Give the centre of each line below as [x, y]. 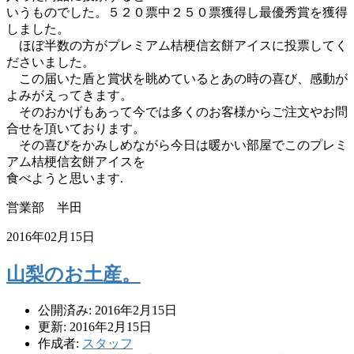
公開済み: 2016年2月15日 [107, 310]
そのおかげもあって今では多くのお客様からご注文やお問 [177, 111]
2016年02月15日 [51, 236]
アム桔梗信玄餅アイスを [76, 161]
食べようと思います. [65, 178]
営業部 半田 [44, 207]
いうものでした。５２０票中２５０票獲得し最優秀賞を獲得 [177, 12]
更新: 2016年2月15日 [95, 326]
